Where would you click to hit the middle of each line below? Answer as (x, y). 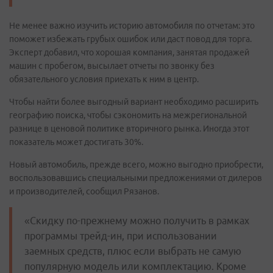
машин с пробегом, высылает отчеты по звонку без (112, 66)
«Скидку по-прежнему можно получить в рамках (137, 221)
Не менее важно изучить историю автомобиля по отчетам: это (132, 26)
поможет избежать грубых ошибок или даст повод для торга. (131, 39)
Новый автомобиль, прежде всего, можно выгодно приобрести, (136, 165)
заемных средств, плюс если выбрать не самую (133, 251)
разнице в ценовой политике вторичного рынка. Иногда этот (129, 129)
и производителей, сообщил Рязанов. (84, 191)
